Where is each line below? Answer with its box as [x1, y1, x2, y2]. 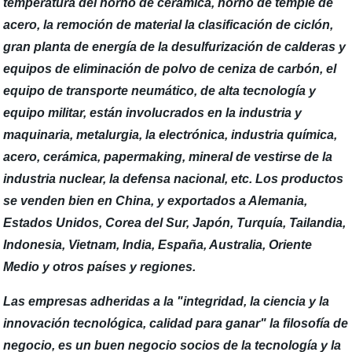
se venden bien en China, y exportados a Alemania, [3, 194, 308, 207]
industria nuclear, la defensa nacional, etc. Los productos [3, 172, 344, 185]
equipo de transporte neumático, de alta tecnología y [3, 84, 317, 97]
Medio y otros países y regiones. [3, 260, 196, 273]
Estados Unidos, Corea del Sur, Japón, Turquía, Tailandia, [3, 216, 346, 229]
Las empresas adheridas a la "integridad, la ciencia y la [3, 295, 330, 308]
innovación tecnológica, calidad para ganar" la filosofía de [3, 317, 349, 330]
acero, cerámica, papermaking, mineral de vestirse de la [3, 150, 333, 163]
